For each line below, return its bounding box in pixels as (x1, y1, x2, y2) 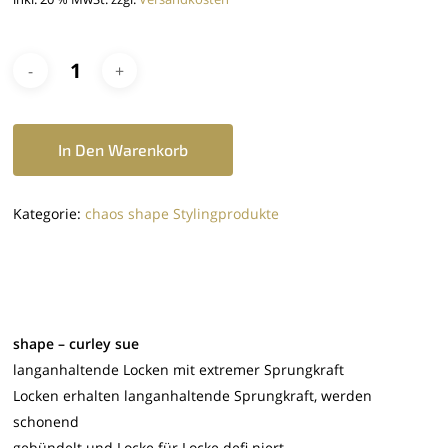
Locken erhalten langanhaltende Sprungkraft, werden (13, 385, 373, 405)
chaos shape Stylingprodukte (85, 203, 280, 223)
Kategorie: (13, 203, 86, 223)
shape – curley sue (13, 333, 140, 353)
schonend (13, 411, 80, 431)
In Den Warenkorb (58, 139, 189, 159)
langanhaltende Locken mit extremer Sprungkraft (13, 359, 345, 379)
